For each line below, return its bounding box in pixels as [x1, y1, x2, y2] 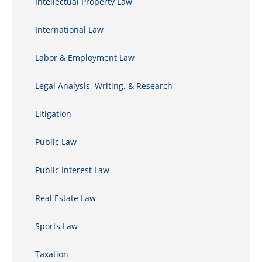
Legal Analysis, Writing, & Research [35, 80, 173, 91]
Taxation [35, 249, 68, 260]
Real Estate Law [35, 192, 96, 204]
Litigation [35, 108, 71, 119]
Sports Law [35, 220, 78, 232]
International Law [35, 24, 104, 35]
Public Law [35, 136, 77, 147]
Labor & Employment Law [35, 52, 135, 63]
